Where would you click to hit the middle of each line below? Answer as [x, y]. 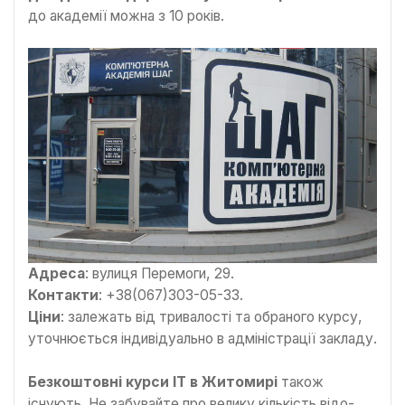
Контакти [63, 296]
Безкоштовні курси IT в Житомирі [153, 381]
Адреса [57, 274]
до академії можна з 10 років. [126, 15]
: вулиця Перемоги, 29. [160, 274]
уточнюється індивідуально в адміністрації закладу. [202, 339]
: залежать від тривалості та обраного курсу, [212, 317]
